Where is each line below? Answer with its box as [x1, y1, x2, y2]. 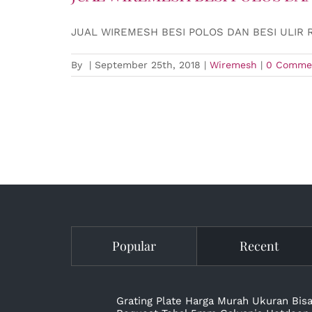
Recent [239, 237, 279, 254]
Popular [111, 237, 156, 254]
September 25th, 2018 [95, 58, 201, 70]
